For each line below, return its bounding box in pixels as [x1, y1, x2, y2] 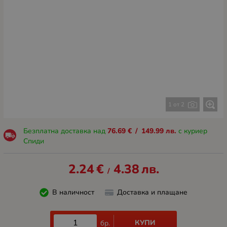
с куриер [176, 126, 207, 136]
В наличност [52, 187, 94, 198]
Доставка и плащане [117, 187, 187, 198]
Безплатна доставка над [23, 126, 107, 136]
